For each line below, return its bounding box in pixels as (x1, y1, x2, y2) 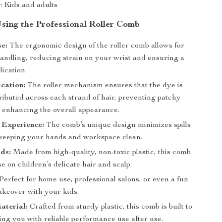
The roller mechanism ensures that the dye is (25, 82, 183, 90)
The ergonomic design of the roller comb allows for (7, 42, 185, 50)
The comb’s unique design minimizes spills (44, 121, 191, 129)
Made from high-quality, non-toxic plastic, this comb (11, 149, 191, 157)
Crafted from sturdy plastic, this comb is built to (28, 203, 193, 211)
